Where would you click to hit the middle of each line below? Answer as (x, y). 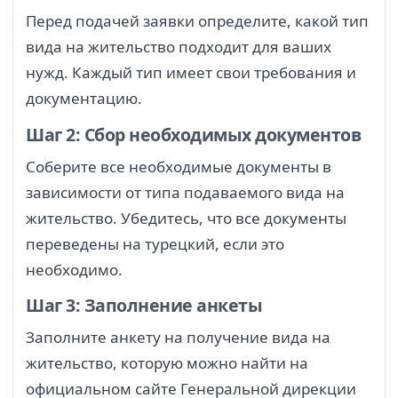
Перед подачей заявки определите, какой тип (197, 21)
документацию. (84, 99)
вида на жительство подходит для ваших (179, 47)
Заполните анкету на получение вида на (178, 338)
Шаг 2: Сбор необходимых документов (194, 135)
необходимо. (74, 269)
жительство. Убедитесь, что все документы (186, 218)
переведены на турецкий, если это (155, 243)
